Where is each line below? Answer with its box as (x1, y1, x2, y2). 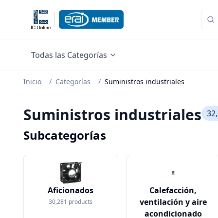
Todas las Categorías (31, 50, 107, 60)
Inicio (23, 77, 41, 86)
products (69, 198, 93, 206)
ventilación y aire (139, 197, 207, 207)
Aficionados (48, 185, 94, 196)
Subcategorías (23, 127, 106, 143)
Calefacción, (149, 185, 197, 196)
